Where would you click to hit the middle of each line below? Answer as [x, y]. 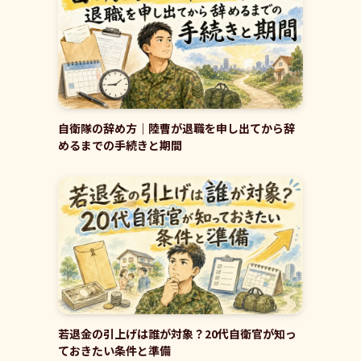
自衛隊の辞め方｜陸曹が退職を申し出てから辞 [176, 128]
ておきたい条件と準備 [114, 350]
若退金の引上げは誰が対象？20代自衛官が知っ [177, 333]
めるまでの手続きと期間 [120, 145]
